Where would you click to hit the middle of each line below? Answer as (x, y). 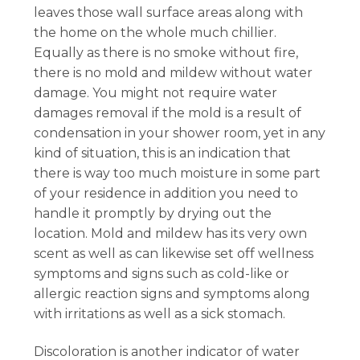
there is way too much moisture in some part (178, 173)
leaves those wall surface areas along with (169, 12)
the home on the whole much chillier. (155, 32)
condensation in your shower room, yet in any (180, 133)
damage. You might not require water (156, 92)
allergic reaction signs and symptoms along (172, 293)
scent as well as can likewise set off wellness (174, 253)
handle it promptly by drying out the (153, 213)
